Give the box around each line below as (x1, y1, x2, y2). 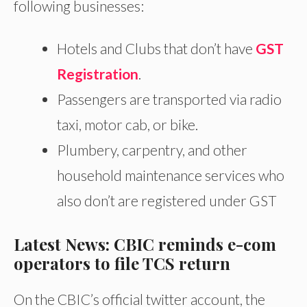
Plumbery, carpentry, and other (57, 140, 247, 158)
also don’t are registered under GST (57, 191, 277, 209)
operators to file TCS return (14, 252, 234, 275)
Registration (57, 64, 138, 82)
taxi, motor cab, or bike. (57, 115, 198, 133)
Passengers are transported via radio (57, 90, 282, 108)
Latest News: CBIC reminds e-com (14, 233, 276, 256)
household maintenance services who (57, 166, 284, 184)
